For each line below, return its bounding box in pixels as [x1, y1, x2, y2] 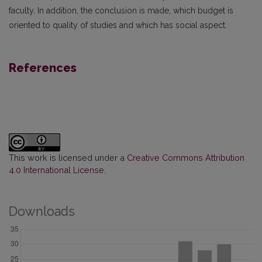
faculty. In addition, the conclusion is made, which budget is [9, 5, 233, 15]
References [9, 60, 77, 75]
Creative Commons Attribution [127, 152, 244, 163]
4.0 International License [9, 164, 104, 175]
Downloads [9, 204, 75, 219]
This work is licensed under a [9, 152, 127, 163]
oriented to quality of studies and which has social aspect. [9, 20, 227, 30]
